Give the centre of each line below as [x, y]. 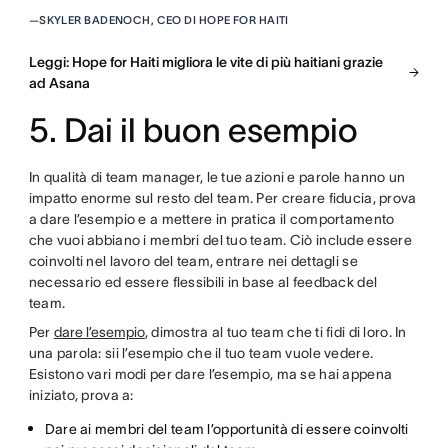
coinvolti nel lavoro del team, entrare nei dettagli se [193, 260]
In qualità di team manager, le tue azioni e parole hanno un [217, 176]
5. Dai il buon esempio [193, 130]
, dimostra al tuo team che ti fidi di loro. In [275, 331]
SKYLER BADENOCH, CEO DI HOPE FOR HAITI [164, 19]
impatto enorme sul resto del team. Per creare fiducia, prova [222, 197]
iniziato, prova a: [82, 394]
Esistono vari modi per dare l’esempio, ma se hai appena [210, 373]
